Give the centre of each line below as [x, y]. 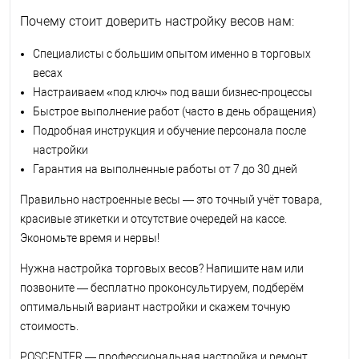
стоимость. [49, 326]
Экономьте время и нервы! [90, 238]
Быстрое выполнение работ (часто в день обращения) [175, 111]
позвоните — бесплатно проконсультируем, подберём [162, 287]
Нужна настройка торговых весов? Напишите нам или [162, 268]
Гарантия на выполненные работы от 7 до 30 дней [165, 169]
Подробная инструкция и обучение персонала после [169, 130]
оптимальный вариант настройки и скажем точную [155, 307]
